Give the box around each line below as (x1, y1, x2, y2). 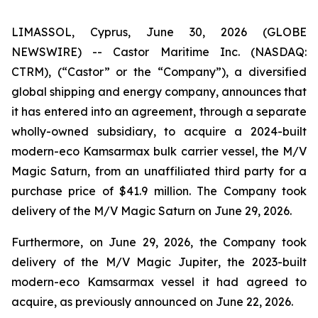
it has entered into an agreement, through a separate (11, 104, 307, 119)
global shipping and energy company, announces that (11, 84, 307, 99)
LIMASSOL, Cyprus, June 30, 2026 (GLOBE (11, 25, 307, 39)
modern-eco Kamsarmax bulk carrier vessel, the (11, 144, 283, 158)
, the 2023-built (217, 255, 307, 269)
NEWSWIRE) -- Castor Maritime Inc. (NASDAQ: (11, 45, 307, 59)
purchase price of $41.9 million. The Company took (11, 184, 307, 198)
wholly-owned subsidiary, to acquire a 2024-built (11, 124, 307, 138)
